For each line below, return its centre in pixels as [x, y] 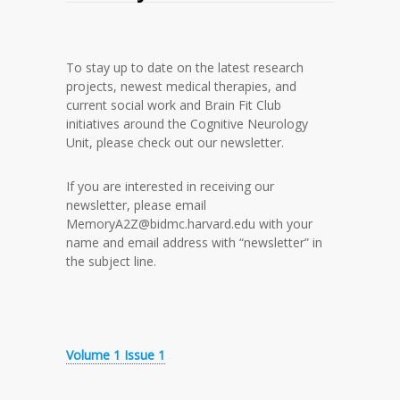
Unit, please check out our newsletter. [175, 142]
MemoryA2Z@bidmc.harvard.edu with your [189, 223]
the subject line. [111, 261]
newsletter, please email [136, 204]
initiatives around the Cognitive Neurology [187, 123]
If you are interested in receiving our [170, 186]
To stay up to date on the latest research [185, 67]
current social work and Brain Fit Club [174, 104]
